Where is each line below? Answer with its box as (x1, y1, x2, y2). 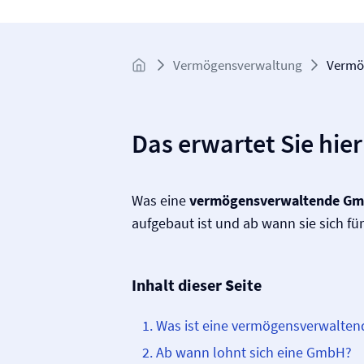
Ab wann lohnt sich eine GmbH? (156, 343, 352, 362)
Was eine (132, 191, 189, 210)
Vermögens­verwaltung (173, 55, 302, 74)
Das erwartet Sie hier (132, 128, 362, 160)
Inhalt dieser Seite (132, 275, 262, 295)
